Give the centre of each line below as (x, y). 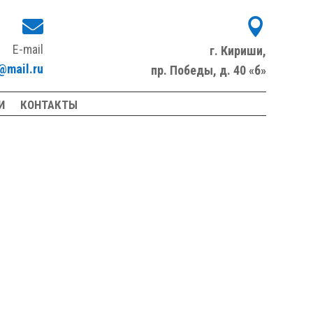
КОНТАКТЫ (49, 105)
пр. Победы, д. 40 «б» (208, 70)
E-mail (28, 49)
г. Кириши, (238, 51)
